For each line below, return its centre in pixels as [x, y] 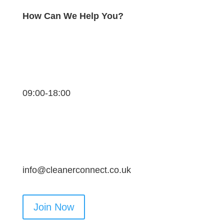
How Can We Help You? [73, 16]
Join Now [53, 207]
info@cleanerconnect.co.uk [76, 170]
